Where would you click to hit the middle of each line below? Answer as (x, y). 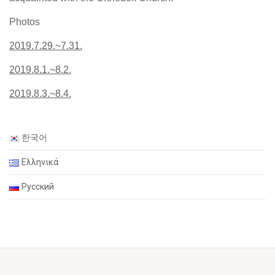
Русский (38, 186)
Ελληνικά (40, 162)
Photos (25, 21)
